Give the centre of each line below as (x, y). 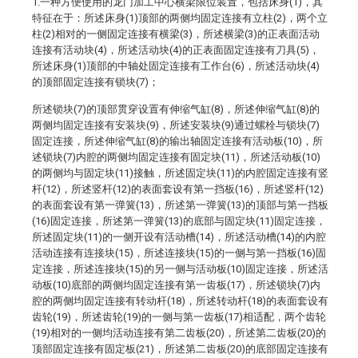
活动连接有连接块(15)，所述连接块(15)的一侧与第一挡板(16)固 (179, 253)
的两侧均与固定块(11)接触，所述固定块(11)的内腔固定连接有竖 (180, 173)
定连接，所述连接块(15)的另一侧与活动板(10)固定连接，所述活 (180, 269)
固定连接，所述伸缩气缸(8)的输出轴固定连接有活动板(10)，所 (177, 141)
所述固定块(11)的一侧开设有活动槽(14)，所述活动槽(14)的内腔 (179, 237)
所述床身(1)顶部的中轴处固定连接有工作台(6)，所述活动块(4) (176, 66)
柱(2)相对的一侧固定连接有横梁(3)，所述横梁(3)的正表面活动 (176, 34)
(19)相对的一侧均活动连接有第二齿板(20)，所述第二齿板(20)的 (179, 333)
